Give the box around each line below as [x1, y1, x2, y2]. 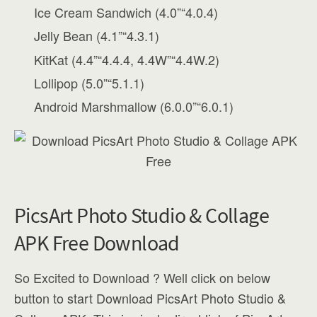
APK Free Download [14, 229, 180, 257]
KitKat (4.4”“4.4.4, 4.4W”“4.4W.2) [34, 50, 220, 69]
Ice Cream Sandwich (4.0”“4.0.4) [34, 3, 219, 22]
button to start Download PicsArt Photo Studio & [14, 289, 286, 308]
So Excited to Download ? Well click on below [14, 268, 270, 287]
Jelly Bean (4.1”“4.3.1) [34, 26, 160, 45]
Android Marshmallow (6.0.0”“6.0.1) [34, 96, 234, 115]
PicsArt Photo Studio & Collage [14, 202, 269, 229]
